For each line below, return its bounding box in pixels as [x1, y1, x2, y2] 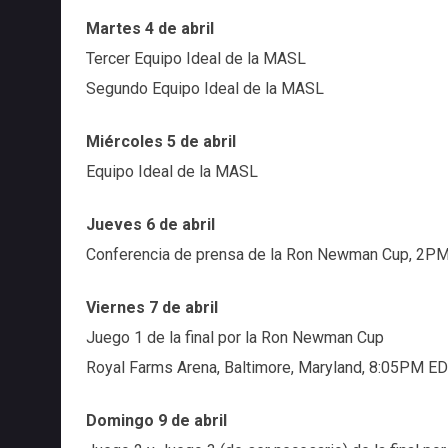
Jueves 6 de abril [85, 214, 215, 234]
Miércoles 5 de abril [85, 131, 236, 151]
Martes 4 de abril [85, 18, 270, 38]
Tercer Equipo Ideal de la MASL [85, 48, 306, 68]
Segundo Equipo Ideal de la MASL [85, 78, 324, 98]
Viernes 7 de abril [85, 297, 222, 317]
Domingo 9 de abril [85, 410, 227, 430]
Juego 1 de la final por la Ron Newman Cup [85, 327, 384, 347]
